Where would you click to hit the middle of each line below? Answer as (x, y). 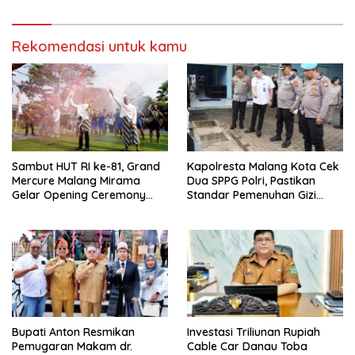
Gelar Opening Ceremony (79, 195)
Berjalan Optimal (232, 223)
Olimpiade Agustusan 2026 (83, 209)
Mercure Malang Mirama (76, 180)
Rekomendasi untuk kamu (99, 46)
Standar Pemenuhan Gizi (252, 195)
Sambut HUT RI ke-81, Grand (86, 166)
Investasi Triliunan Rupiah (254, 332)
